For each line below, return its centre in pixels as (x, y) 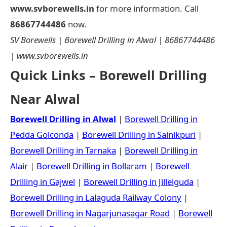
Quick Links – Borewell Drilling (108, 75)
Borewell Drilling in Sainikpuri (139, 134)
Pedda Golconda (42, 134)
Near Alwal (45, 99)
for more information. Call (146, 8)
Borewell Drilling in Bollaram (92, 166)
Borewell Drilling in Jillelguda (139, 181)
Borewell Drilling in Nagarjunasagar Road (90, 213)
